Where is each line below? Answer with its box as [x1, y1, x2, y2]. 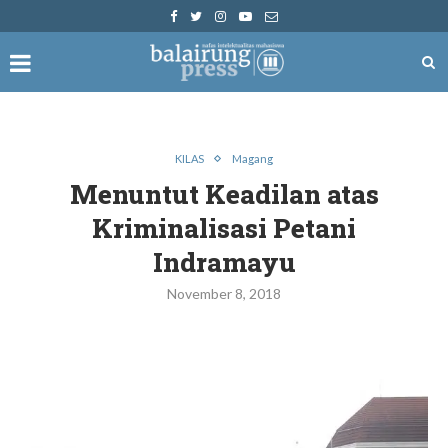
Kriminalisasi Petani [92, 211, 356, 245]
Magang [232, 152, 273, 165]
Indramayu [152, 245, 296, 279]
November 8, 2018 [167, 285, 281, 302]
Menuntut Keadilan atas [69, 177, 379, 211]
